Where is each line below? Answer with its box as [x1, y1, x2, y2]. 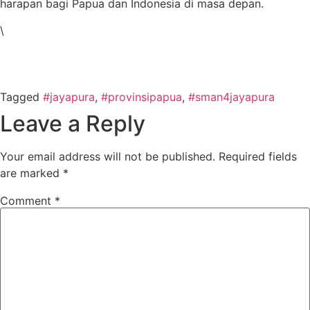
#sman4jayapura [188, 89, 275, 104]
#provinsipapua [101, 89, 182, 104]
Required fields [219, 149, 297, 163]
